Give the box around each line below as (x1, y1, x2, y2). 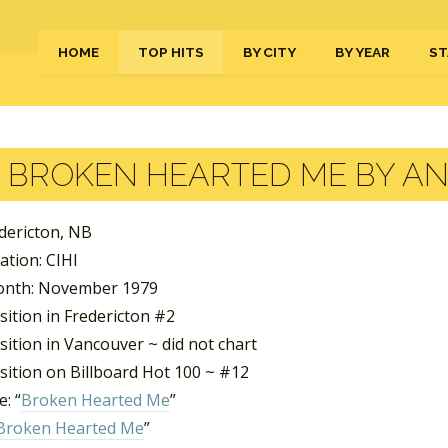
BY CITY (243, 44, 296, 60)
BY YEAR (335, 44, 390, 60)
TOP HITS (138, 44, 204, 60)
